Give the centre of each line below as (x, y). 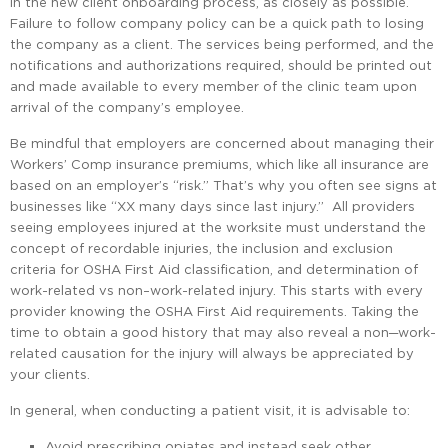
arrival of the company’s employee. (127, 107)
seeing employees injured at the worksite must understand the (218, 227)
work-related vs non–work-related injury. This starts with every (216, 290)
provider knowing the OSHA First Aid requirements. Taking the (214, 311)
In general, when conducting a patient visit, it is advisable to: (210, 410)
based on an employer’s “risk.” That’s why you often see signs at (223, 185)
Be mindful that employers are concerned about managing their (222, 143)
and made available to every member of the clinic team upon (213, 86)
